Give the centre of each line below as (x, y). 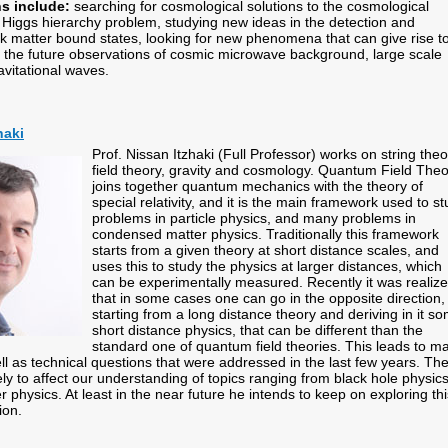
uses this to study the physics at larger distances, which (267, 266)
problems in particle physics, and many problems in (254, 218)
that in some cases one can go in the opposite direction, (268, 298)
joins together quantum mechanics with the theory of (257, 186)
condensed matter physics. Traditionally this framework (265, 234)
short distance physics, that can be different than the (257, 330)
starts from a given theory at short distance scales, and (265, 250)
